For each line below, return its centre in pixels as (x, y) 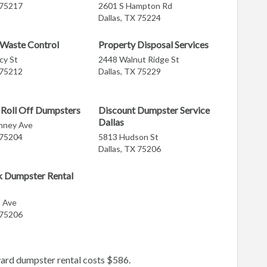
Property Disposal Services (154, 44)
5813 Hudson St (129, 137)
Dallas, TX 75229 (130, 71)
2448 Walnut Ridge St (139, 59)
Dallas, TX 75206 (130, 149)
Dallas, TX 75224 (130, 18)
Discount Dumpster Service (154, 110)
